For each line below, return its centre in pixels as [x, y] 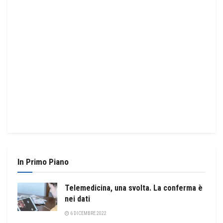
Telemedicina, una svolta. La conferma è [134, 188]
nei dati [77, 199]
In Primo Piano [43, 162]
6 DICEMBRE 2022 [88, 213]
